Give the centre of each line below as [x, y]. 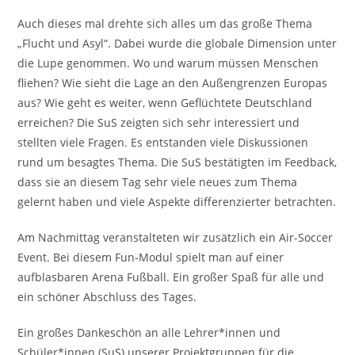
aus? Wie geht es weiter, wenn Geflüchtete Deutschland [165, 103]
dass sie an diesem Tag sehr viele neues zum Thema [158, 182]
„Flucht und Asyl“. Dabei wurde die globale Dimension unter [177, 44]
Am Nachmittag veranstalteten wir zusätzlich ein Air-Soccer [176, 238]
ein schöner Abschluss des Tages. [107, 297]
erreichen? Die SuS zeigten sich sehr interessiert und [159, 123]
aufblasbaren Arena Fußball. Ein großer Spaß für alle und [171, 277]
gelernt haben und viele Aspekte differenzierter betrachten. [177, 202]
